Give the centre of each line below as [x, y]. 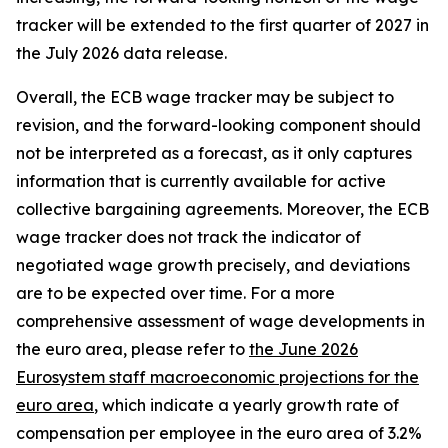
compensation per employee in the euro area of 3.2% [219, 433]
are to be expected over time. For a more [175, 293]
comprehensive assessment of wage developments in [220, 321]
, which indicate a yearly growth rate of [246, 405]
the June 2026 [303, 349]
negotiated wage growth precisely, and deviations [213, 265]
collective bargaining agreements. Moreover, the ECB [222, 209]
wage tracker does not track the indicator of [188, 237]
